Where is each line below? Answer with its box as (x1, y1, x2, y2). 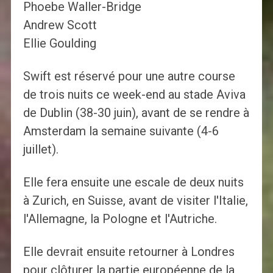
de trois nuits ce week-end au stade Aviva (23, 87, 246, 102)
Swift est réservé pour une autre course (23, 69, 235, 84)
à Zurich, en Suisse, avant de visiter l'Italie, (23, 193, 248, 208)
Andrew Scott (23, 18, 97, 33)
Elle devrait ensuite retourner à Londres (23, 244, 235, 260)
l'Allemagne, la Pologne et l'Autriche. (23, 211, 217, 227)
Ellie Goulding (23, 36, 96, 51)
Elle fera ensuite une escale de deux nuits (23, 175, 244, 190)
